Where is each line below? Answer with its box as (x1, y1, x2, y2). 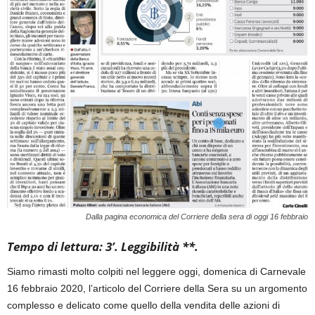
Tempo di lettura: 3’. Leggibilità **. (7, 238, 198, 255)
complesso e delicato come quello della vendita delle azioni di (7, 300, 280, 311)
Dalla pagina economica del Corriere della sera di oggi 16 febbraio (86, 212, 308, 221)
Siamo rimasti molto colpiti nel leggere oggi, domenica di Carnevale (7, 266, 306, 278)
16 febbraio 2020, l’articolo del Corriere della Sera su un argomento (7, 283, 307, 295)
